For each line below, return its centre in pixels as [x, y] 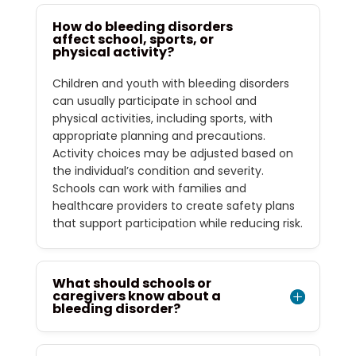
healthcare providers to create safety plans [173, 206]
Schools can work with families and [149, 188]
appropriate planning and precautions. [159, 136]
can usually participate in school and [154, 101]
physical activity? [113, 52]
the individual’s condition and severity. [158, 171]
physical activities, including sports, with [162, 118]
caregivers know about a [136, 296]
